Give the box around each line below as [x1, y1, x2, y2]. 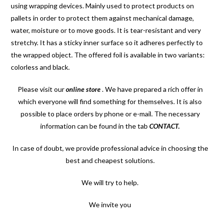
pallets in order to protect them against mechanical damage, [11, 13, 194, 22]
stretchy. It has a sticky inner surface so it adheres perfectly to [11, 38, 203, 47]
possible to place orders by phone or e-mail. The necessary [20, 109, 200, 118]
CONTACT [149, 121, 178, 130]
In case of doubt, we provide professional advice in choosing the [12, 143, 208, 152]
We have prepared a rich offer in [105, 84, 203, 93]
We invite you [89, 200, 131, 209]
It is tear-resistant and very [117, 26, 201, 34]
